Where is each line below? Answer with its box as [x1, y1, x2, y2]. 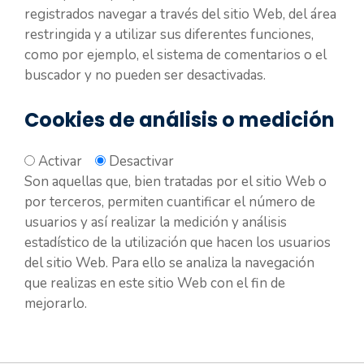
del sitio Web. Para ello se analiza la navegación [24, 253, 314, 272]
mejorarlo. [24, 294, 87, 313]
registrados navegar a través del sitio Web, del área [24, 4, 336, 24]
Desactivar [109, 152, 174, 171]
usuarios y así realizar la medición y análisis [24, 213, 287, 232]
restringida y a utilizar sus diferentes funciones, [24, 24, 314, 44]
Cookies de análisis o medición [24, 106, 335, 133]
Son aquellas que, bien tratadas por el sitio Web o [24, 172, 327, 191]
